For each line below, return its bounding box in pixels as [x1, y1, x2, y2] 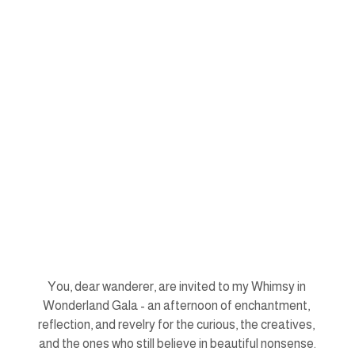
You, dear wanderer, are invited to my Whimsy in [47, 280, 308, 294]
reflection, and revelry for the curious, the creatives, [38, 318, 317, 332]
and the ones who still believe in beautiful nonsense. [39, 337, 316, 351]
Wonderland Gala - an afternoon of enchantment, [43, 299, 312, 313]
